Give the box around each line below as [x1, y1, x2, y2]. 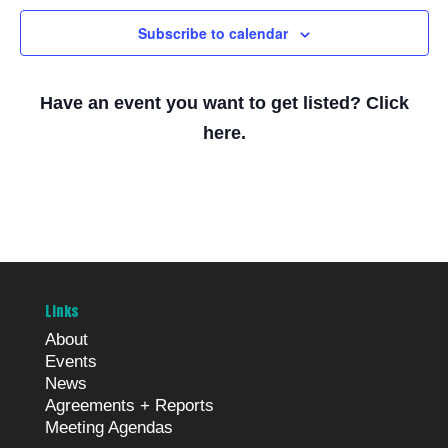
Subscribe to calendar [138, 23, 288, 43]
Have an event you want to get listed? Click [39, 93, 409, 113]
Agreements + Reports [44, 396, 214, 415]
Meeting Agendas [44, 418, 173, 437]
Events [44, 352, 97, 371]
